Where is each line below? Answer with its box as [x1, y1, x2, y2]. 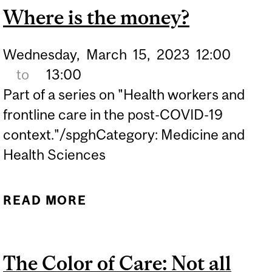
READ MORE [3, 192, 87, 207]
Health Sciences [3, 146, 106, 163]
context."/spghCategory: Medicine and [3, 126, 245, 143]
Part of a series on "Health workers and [3, 86, 245, 103]
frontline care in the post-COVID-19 [3, 106, 223, 123]
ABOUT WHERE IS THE [103, 192, 256, 207]
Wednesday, [3, 46, 80, 63]
